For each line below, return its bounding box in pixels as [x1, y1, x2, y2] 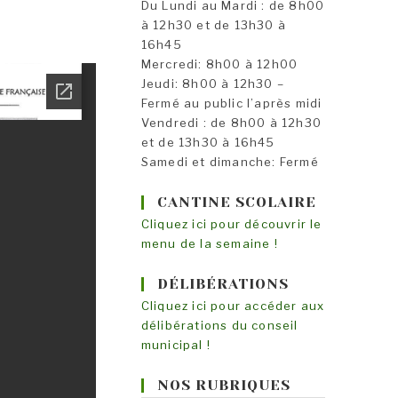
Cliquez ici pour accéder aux [140, 298, 325, 313]
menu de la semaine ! [140, 236, 278, 251]
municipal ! [140, 338, 211, 352]
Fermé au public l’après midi [140, 96, 322, 110]
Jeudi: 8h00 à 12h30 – [140, 76, 285, 91]
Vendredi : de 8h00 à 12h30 [140, 115, 322, 130]
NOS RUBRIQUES [156, 377, 291, 394]
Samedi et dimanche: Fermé [140, 155, 319, 169]
